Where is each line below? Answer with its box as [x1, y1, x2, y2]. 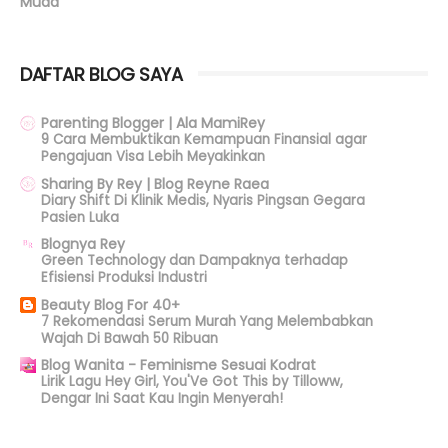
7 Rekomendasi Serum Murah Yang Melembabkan [41, 311, 373, 331]
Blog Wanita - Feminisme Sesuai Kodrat [41, 355, 316, 376]
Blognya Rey [41, 234, 125, 255]
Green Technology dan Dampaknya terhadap [41, 251, 348, 271]
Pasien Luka [41, 207, 119, 227]
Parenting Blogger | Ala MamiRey [41, 113, 265, 134]
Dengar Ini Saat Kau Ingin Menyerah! [41, 389, 283, 409]
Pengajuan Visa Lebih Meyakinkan [41, 147, 265, 167]
